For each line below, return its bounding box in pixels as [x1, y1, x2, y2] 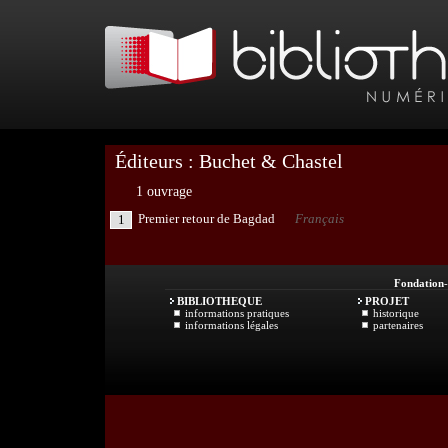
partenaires [373, 319, 423, 331]
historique [373, 307, 419, 319]
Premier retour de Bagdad [138, 211, 275, 226]
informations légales [185, 319, 278, 331]
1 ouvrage [136, 184, 192, 199]
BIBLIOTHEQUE [177, 295, 262, 307]
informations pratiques [185, 307, 289, 319]
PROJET [365, 295, 409, 307]
